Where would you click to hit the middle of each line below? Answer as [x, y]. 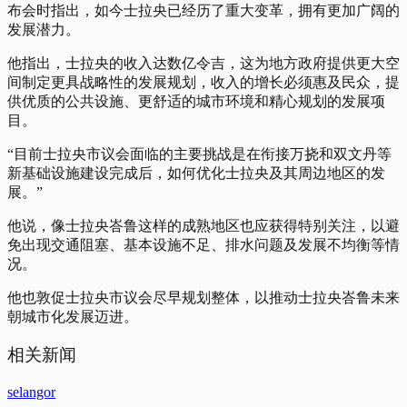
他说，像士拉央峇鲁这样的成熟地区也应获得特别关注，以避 [203, 225]
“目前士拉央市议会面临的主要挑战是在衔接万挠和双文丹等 [199, 154]
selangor [31, 392]
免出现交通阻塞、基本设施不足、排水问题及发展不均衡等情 [203, 244]
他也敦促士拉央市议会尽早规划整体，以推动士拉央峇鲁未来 [203, 297]
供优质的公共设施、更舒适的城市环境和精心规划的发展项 [196, 101]
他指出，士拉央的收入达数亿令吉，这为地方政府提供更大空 [203, 63]
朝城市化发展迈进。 [73, 316]
